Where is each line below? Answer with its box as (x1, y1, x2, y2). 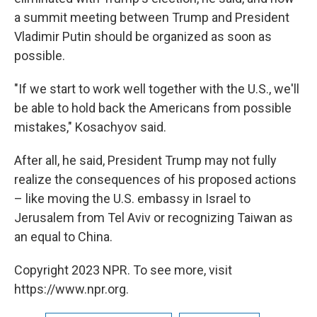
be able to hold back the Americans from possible (14, 100, 292, 115)
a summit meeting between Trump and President (14, 9, 289, 25)
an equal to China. (14, 229, 113, 244)
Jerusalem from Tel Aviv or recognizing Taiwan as (14, 209, 293, 225)
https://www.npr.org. (14, 281, 129, 296)
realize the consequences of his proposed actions (14, 171, 296, 187)
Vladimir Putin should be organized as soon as (14, 28, 272, 44)
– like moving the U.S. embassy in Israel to (14, 190, 250, 206)
